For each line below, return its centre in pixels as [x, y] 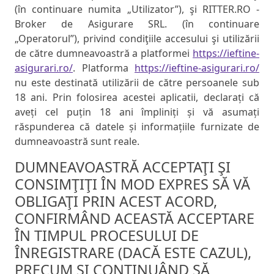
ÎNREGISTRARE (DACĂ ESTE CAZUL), [133, 253]
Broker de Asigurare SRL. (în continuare [137, 24]
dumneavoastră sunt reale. [77, 142]
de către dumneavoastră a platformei [104, 54]
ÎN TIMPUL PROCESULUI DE [107, 236]
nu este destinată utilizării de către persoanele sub [137, 83]
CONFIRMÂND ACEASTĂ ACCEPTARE [135, 219]
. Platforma [104, 68]
